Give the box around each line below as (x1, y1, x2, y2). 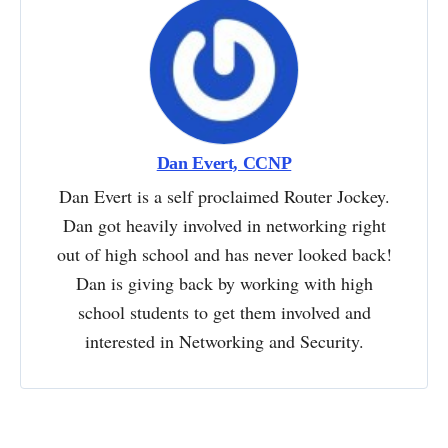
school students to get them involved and (77, 299, 371, 324)
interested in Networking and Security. (84, 328, 364, 353)
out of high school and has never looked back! (56, 241, 392, 266)
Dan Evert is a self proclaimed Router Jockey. (58, 183, 390, 208)
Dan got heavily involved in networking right (62, 212, 386, 237)
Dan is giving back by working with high (75, 270, 373, 295)
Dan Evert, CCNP (156, 152, 292, 173)
